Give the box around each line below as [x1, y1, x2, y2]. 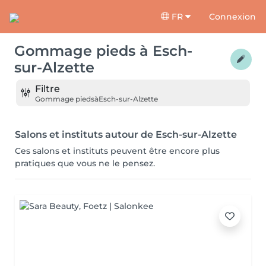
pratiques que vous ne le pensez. [15, 158, 155, 169]
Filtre [35, 83, 60, 94]
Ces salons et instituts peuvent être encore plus [15, 145, 220, 156]
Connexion [209, 11, 256, 22]
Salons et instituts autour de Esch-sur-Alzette [15, 129, 237, 140]
